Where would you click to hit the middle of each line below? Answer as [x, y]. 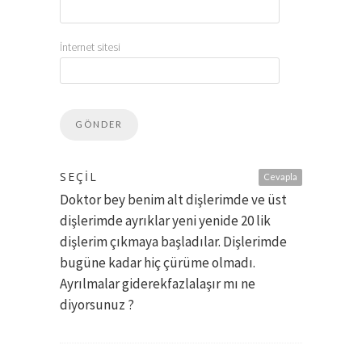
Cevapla [280, 177]
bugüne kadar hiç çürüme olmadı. [158, 263]
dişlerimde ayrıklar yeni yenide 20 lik [165, 221]
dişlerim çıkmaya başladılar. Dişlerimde [173, 242]
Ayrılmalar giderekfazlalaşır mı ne [158, 284]
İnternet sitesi [90, 47]
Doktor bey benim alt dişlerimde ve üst [173, 200]
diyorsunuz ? [97, 305]
